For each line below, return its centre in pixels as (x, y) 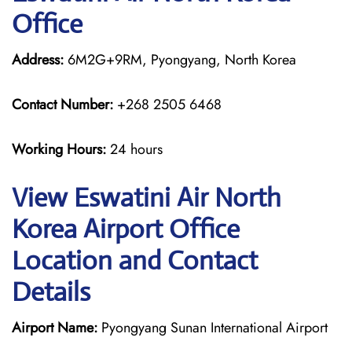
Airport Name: (55, 328)
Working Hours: (61, 149)
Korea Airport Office (126, 229)
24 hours (136, 149)
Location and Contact (135, 260)
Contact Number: (62, 104)
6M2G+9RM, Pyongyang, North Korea (180, 60)
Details (51, 292)
